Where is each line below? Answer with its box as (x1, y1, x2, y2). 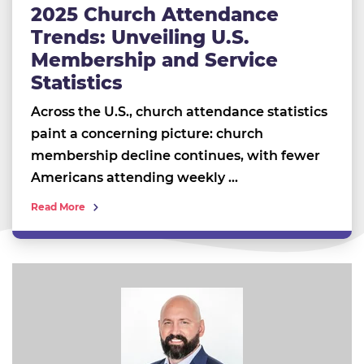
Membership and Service (30, 49, 278, 72)
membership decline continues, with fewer (30, 148, 320, 164)
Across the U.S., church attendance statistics (30, 104, 327, 120)
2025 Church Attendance (30, 3, 279, 27)
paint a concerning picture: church (30, 126, 263, 142)
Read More (30, 201, 85, 214)
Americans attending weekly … (30, 170, 238, 186)
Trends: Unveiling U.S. (30, 26, 249, 50)
